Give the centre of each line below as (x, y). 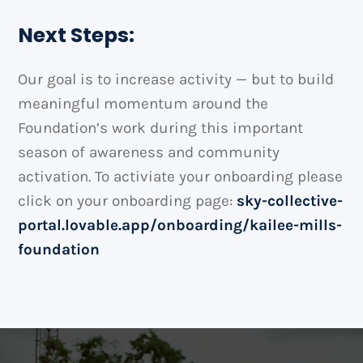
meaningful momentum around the (143, 103)
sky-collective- (290, 201)
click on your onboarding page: (128, 201)
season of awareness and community (149, 152)
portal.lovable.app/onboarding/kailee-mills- (180, 225)
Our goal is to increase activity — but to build (176, 79)
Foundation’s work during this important (161, 128)
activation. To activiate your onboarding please (181, 176)
